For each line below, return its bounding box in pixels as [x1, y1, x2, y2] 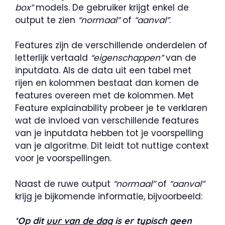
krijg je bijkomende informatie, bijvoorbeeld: [15, 190, 202, 202]
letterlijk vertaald [15, 52, 90, 64]
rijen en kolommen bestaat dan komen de [15, 77, 199, 89]
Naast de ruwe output [15, 177, 113, 190]
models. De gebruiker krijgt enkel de [33, 1, 189, 14]
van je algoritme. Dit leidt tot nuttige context [15, 140, 209, 152]
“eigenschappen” [90, 52, 163, 64]
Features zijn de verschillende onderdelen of [15, 39, 207, 52]
